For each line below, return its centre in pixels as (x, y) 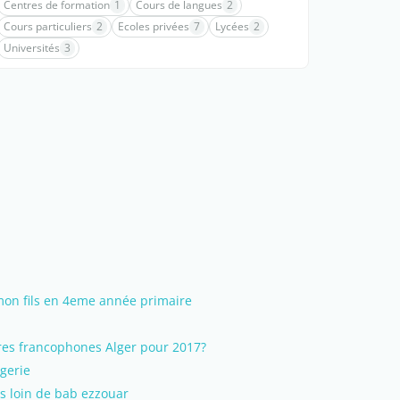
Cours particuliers (48, 26)
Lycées (232, 26)
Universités (32, 48)
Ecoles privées (154, 26)
